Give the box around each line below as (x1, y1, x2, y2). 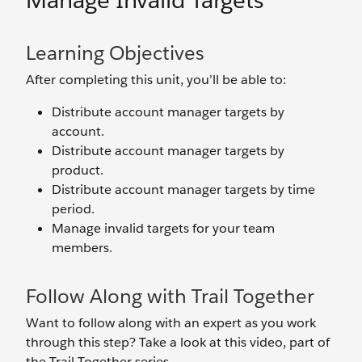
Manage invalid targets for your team (52, 220, 275, 237)
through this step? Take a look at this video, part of (26, 334, 330, 351)
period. (52, 200, 95, 217)
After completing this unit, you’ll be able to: (26, 71, 286, 88)
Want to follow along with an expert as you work (26, 314, 316, 331)
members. (52, 239, 112, 256)
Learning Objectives (26, 40, 204, 65)
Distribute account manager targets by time (52, 181, 315, 198)
